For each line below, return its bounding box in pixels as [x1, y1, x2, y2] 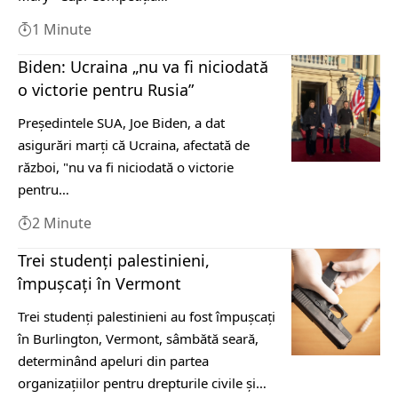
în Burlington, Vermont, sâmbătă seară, [18, 330, 259, 348]
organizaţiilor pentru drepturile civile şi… [18, 374, 267, 393]
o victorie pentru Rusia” [18, 79, 194, 101]
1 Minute [32, 20, 92, 40]
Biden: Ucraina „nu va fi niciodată [18, 56, 268, 78]
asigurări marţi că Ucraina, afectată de [18, 136, 250, 155]
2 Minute [32, 213, 92, 234]
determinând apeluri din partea [18, 352, 209, 370]
